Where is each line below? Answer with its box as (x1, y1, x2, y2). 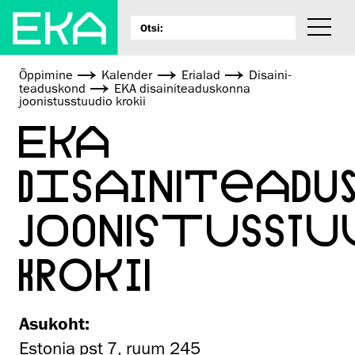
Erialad (181, 67, 220, 84)
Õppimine (19, 67, 73, 84)
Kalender (101, 67, 153, 84)
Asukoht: (19, 313, 90, 334)
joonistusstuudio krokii (19, 94, 146, 110)
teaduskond (19, 81, 86, 97)
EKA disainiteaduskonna (114, 81, 251, 97)
